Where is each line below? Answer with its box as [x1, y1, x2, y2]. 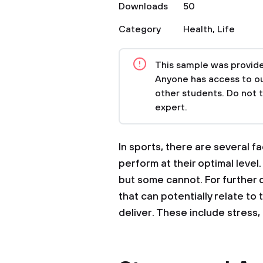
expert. [155, 102, 187, 113]
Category [119, 23, 161, 35]
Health [183, 23, 213, 35]
